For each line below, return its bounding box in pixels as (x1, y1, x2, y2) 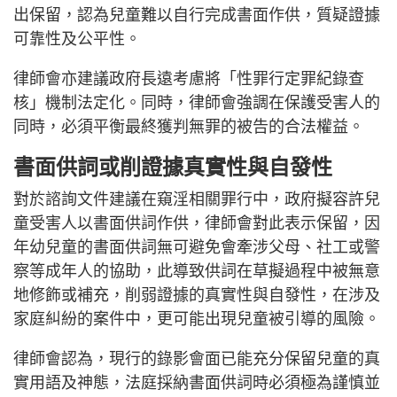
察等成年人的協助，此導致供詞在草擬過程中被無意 (13, 262, 380, 281)
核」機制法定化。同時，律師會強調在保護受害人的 (13, 94, 380, 113)
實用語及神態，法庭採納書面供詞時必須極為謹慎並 (13, 374, 380, 393)
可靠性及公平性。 (13, 30, 141, 49)
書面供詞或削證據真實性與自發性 (13, 155, 332, 180)
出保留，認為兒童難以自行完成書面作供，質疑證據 (13, 6, 380, 25)
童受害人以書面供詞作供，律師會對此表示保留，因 (13, 214, 380, 233)
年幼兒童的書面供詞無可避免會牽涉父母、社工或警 (13, 238, 380, 257)
